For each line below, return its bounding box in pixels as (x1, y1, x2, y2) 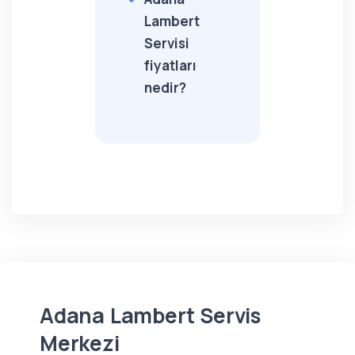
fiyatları (144, 56, 197, 74)
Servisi (144, 34, 189, 52)
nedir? (144, 78, 186, 97)
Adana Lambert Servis (40, 301, 261, 330)
